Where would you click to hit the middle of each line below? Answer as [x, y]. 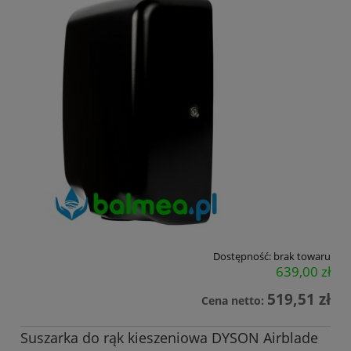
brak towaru [302, 256]
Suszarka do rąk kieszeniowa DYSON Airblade [169, 338]
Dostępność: [242, 256]
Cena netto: [234, 300]
